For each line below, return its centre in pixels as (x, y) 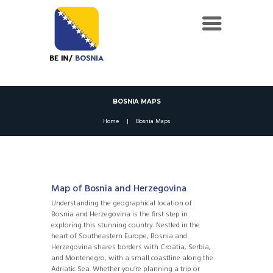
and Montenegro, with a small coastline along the (132, 258)
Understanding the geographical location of (122, 203)
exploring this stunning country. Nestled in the (126, 225)
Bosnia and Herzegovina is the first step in (119, 214)
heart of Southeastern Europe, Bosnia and (119, 236)
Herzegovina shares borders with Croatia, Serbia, (131, 247)
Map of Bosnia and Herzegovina (119, 189)
